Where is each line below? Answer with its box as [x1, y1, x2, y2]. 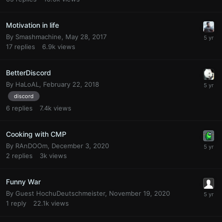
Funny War [6, 177, 41, 186]
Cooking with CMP [6, 129, 66, 138]
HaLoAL [15, 80, 39, 89]
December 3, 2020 [52, 141, 109, 150]
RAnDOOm [15, 141, 48, 150]
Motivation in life [6, 21, 59, 30]
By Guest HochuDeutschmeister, [6, 189, 109, 197]
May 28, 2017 [65, 33, 107, 41]
